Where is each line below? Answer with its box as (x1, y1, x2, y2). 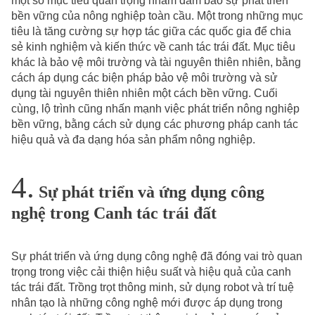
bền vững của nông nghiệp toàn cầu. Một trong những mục (11, 9, 303, 22)
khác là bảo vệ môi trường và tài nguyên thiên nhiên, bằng (11, 56, 301, 68)
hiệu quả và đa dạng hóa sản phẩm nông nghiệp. (11, 133, 255, 146)
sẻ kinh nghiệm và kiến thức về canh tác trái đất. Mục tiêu (11, 40, 295, 53)
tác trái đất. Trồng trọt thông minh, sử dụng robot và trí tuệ (11, 281, 294, 294)
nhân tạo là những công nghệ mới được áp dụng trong (11, 297, 283, 309)
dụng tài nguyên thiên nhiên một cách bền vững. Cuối (11, 86, 278, 99)
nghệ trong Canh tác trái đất (11, 204, 217, 223)
